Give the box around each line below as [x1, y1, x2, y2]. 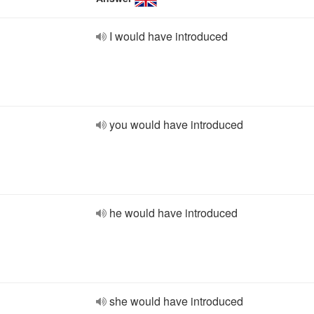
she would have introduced [109, 293, 243, 309]
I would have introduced [109, 28, 228, 44]
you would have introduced [109, 116, 243, 132]
